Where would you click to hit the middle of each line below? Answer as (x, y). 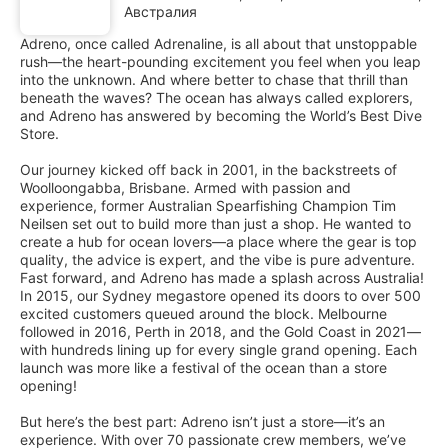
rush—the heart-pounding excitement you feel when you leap (220, 62)
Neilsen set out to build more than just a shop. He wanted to (215, 224)
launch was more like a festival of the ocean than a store (203, 368)
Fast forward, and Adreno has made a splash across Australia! (222, 278)
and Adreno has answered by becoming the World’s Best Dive (221, 116)
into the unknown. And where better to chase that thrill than (214, 80)
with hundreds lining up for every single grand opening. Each (218, 350)
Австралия (160, 12)
